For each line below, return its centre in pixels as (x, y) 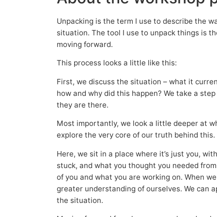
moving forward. (86, 44)
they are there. (84, 105)
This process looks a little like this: (118, 63)
